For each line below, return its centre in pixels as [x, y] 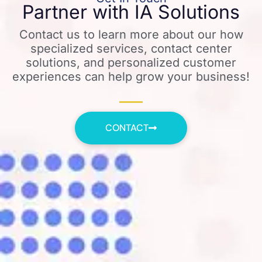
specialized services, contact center [131, 49]
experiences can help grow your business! [131, 77]
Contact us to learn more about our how [131, 35]
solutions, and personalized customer [131, 63]
